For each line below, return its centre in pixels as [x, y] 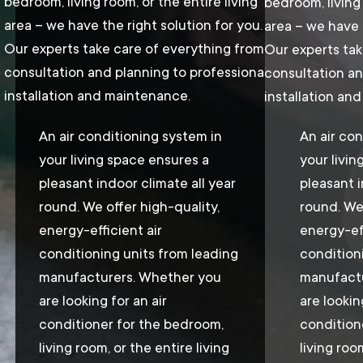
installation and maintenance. [97, 96]
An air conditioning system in [130, 136]
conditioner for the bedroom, [131, 324]
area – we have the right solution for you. [133, 25]
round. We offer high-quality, [129, 207]
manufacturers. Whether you [130, 277]
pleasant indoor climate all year [137, 183]
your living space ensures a [124, 160]
